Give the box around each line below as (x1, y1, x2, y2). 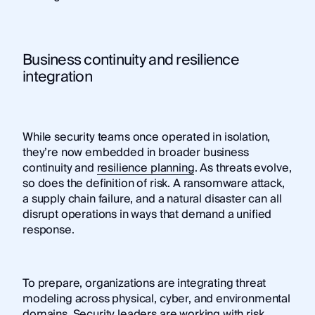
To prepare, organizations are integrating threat (22, 274, 266, 294)
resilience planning (96, 158, 195, 179)
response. (22, 220, 75, 240)
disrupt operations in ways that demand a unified (22, 205, 272, 225)
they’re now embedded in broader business (22, 143, 249, 163)
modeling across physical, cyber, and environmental (22, 289, 290, 309)
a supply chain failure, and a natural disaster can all (22, 189, 282, 210)
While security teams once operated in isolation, (22, 127, 271, 148)
